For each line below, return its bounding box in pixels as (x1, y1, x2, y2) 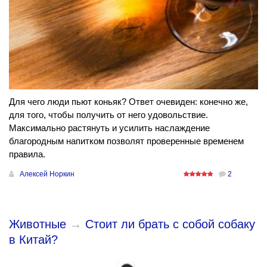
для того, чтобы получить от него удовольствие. (9, 110, 208, 120)
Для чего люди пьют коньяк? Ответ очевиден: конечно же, (9, 97, 248, 107)
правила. (9, 149, 45, 160)
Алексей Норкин (20, 170, 74, 179)
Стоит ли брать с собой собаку (85, 218, 255, 231)
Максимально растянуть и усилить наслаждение (9, 123, 210, 133)
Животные (9, 218, 66, 231)
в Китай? (9, 233, 58, 247)
